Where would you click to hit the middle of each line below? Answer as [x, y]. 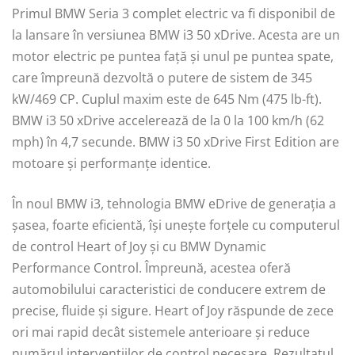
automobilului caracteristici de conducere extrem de [169, 289]
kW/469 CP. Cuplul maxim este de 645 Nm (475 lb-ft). [167, 99]
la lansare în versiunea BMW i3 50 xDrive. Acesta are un [176, 34]
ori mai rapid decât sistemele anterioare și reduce [161, 332]
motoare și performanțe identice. [111, 163]
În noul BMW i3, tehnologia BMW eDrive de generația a [174, 203]
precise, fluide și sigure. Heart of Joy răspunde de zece [173, 310]
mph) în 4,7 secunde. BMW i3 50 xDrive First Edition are [176, 141]
